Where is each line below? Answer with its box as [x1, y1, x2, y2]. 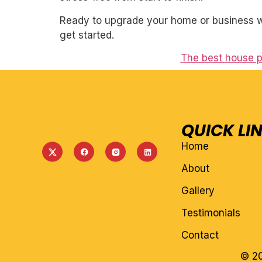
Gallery [181, 185, 215, 197]
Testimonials [181, 207, 240, 219]
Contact [181, 229, 219, 242]
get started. [60, 29, 114, 41]
